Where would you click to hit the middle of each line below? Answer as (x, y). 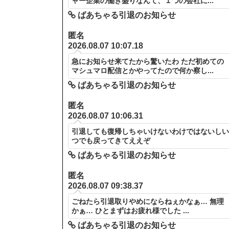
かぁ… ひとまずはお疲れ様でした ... (131, 211)
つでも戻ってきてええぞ (111, 141)
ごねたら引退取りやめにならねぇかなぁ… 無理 (148, 202)
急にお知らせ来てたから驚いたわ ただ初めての (148, 62)
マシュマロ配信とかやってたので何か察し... (143, 71)
